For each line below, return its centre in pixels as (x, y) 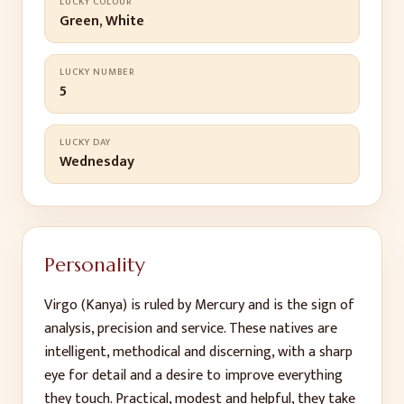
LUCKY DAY (85, 142)
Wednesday (97, 162)
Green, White (102, 21)
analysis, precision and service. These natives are (191, 329)
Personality (95, 265)
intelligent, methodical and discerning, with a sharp (198, 352)
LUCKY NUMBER (97, 72)
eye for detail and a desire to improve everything (193, 376)
